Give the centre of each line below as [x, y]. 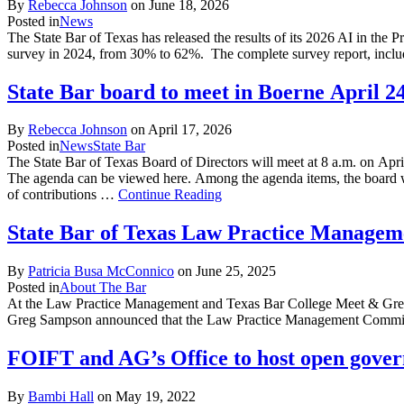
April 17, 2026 [190, 130]
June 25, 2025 [236, 271]
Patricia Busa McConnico [101, 271]
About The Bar [103, 288]
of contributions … [63, 195]
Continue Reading [170, 195]
